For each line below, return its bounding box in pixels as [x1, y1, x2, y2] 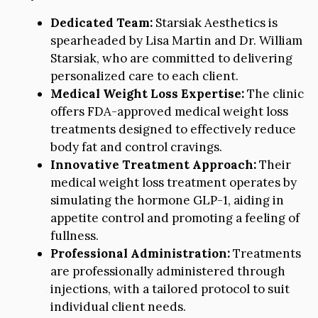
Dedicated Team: [50, 15, 153, 31]
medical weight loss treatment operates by [50, 175, 297, 191]
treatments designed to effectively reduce [50, 121, 296, 138]
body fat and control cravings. [50, 139, 222, 155]
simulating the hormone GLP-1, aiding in [50, 192, 284, 209]
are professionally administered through [50, 263, 285, 280]
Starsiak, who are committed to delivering [50, 50, 292, 67]
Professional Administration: [50, 246, 230, 262]
